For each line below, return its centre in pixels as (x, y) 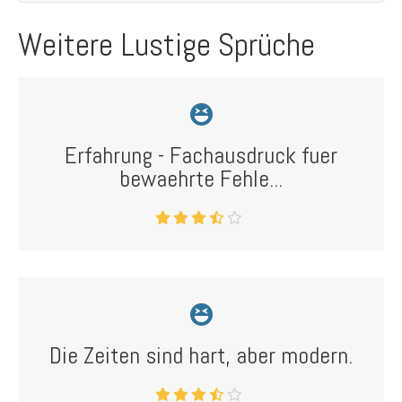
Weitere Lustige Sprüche (166, 45)
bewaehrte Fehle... (201, 179)
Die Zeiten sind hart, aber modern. (201, 356)
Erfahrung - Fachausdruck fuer (201, 156)
